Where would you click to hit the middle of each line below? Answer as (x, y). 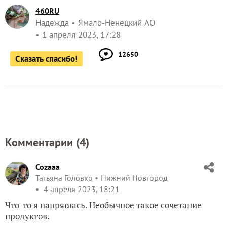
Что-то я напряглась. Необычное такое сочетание (103, 205)
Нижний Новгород (134, 178)
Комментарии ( (42, 142)
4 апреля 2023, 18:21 (81, 189)
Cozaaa (48, 167)
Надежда (52, 23)
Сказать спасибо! (46, 59)
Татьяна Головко (64, 178)
